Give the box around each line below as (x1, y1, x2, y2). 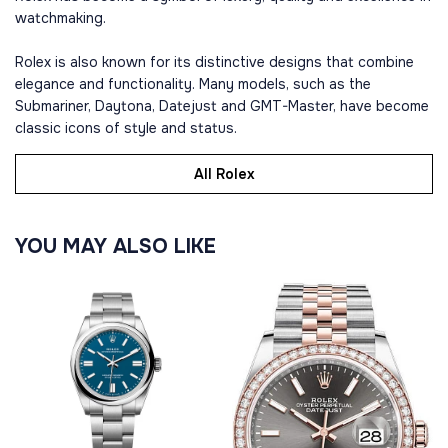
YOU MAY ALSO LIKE (15, 234, 216, 259)
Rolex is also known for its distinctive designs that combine (15, 53, 414, 71)
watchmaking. (15, 9, 106, 27)
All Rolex (193, 165, 255, 183)
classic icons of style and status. (15, 119, 237, 137)
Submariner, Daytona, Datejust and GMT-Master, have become (15, 97, 429, 115)
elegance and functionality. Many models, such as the (15, 75, 371, 93)
